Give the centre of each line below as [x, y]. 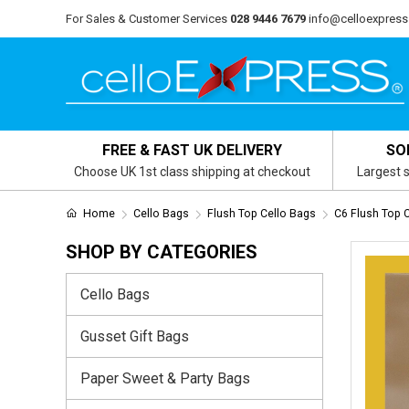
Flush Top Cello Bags [261, 214]
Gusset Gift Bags [135, 336]
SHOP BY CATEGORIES [162, 252]
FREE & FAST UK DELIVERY [193, 150]
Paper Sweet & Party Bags [165, 378]
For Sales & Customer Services [147, 19]
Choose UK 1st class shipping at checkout [193, 172]
